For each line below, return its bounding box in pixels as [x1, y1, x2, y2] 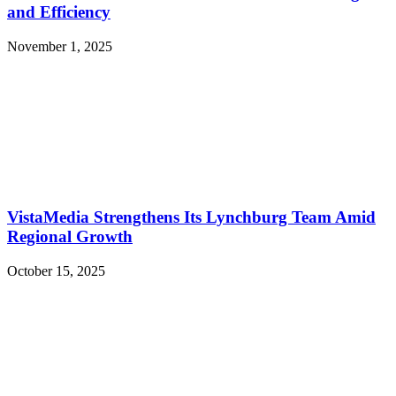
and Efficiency [7, 3, 110, 22]
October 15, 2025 [7, 263, 105, 278]
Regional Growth [7, 226, 133, 246]
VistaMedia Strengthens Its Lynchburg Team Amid [7, 207, 376, 226]
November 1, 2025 [7, 39, 112, 55]
